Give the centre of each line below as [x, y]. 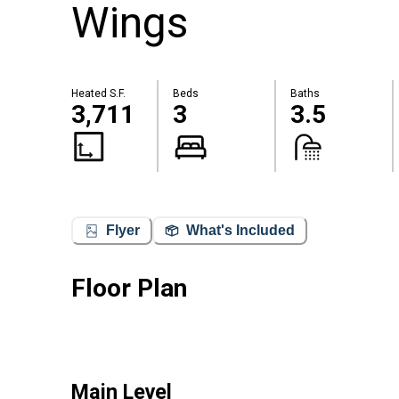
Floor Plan [129, 288]
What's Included [240, 231]
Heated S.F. [98, 94]
